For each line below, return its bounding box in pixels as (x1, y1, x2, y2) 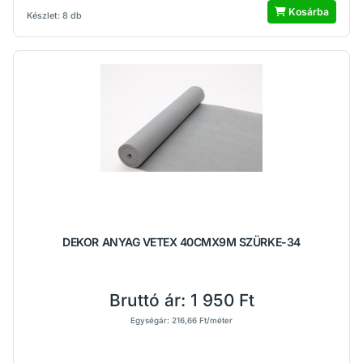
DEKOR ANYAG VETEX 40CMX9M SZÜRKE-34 (62, 235, 301, 249)
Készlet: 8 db (27, 11, 82, 21)
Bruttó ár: (109, 290, 190, 310)
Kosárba (286, 6, 329, 18)
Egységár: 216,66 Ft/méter (130, 316, 233, 325)
